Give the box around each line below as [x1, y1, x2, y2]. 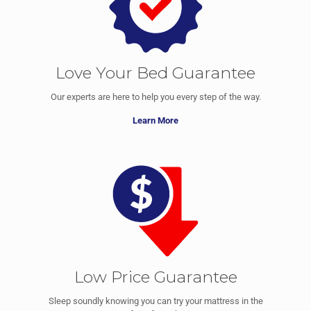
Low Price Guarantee [74, 267, 237, 287]
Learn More [133, 115, 178, 126]
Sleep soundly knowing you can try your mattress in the [48, 296, 263, 307]
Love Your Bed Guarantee [56, 63, 255, 83]
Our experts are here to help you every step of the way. [50, 92, 261, 103]
